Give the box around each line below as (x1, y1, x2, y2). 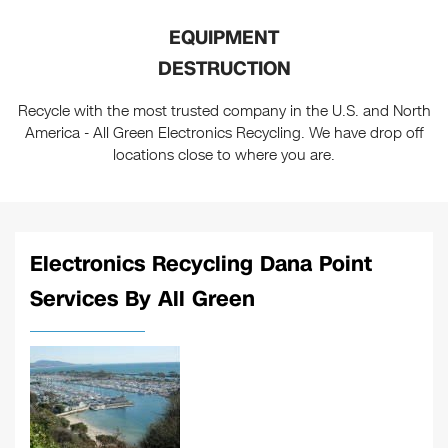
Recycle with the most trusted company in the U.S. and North (17, 101, 431, 122)
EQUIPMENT (169, 24, 279, 52)
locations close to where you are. (113, 145, 335, 166)
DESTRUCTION (157, 55, 291, 83)
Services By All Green (30, 284, 255, 315)
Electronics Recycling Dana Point (30, 249, 372, 280)
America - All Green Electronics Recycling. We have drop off (24, 123, 424, 144)
